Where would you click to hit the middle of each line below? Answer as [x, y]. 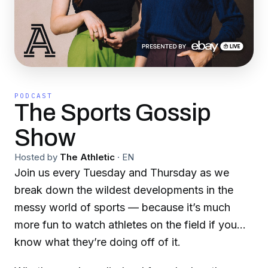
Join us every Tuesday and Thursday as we [122, 173]
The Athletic [87, 157]
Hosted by [36, 157]
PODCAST [34, 96]
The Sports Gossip [113, 113]
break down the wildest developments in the [124, 190]
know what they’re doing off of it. [98, 242]
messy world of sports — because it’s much [122, 207]
